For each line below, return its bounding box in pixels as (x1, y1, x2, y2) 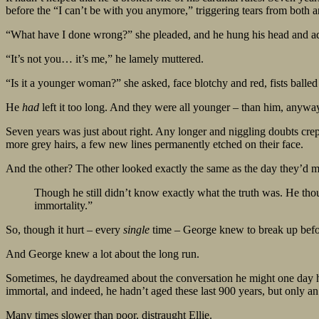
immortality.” (34, 199, 93, 212)
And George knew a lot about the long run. (6, 248, 199, 261)
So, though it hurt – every (6, 224, 123, 236)
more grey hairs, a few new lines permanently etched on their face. (6, 138, 303, 151)
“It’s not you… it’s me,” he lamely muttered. (6, 53, 204, 66)
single (123, 224, 150, 236)
